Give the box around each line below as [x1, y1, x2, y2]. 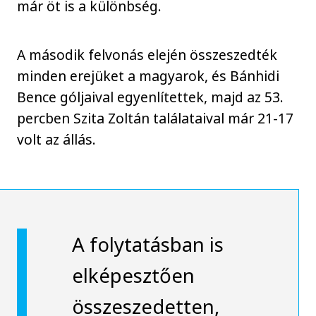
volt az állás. [17, 129, 97, 149]
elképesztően [71, 261, 195, 288]
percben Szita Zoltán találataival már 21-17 [17, 108, 294, 128]
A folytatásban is [71, 230, 224, 257]
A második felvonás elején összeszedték [17, 44, 278, 64]
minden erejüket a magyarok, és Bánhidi [17, 66, 280, 85]
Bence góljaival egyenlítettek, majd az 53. [17, 87, 284, 107]
